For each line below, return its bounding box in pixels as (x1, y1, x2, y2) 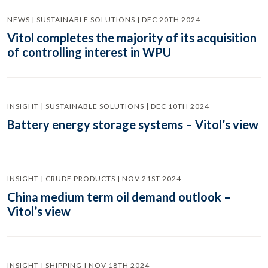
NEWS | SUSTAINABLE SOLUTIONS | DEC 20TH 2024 (7, 15, 200, 24)
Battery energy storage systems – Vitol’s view (7, 117, 258, 132)
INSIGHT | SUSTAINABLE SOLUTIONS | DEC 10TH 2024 (7, 102, 209, 111)
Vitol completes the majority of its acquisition (7, 31, 257, 45)
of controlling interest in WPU (7, 45, 171, 59)
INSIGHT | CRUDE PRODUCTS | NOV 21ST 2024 (7, 174, 181, 183)
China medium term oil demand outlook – (7, 190, 231, 204)
